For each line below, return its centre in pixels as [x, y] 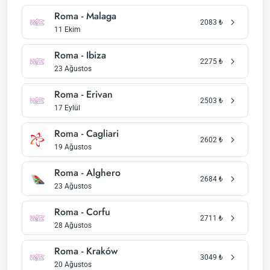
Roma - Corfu [82, 212]
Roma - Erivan [83, 94]
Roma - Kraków [86, 251]
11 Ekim [67, 30]
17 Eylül [67, 108]
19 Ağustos [73, 147]
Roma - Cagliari [86, 133]
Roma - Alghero [87, 173]
